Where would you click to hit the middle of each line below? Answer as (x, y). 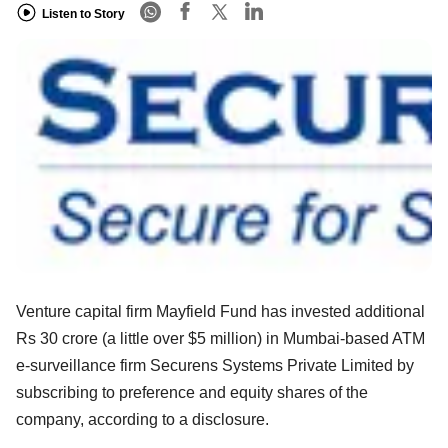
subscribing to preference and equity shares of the (192, 392)
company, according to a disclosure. (142, 419)
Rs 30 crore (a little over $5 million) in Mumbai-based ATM (220, 338)
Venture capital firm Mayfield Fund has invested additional (220, 311)
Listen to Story (83, 13)
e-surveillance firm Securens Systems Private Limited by (215, 365)
